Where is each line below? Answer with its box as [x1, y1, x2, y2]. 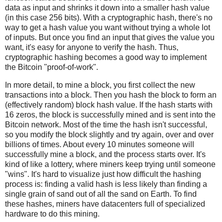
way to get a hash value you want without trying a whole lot [5, 23, 210, 32]
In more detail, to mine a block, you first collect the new [5, 81, 195, 90]
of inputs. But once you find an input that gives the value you [5, 33, 215, 42]
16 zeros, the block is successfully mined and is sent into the [5, 111, 216, 119]
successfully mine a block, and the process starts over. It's [5, 150, 206, 159]
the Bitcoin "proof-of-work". [5, 63, 98, 72]
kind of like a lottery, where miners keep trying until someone [5, 160, 216, 169]
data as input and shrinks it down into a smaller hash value [5, 3, 210, 12]
